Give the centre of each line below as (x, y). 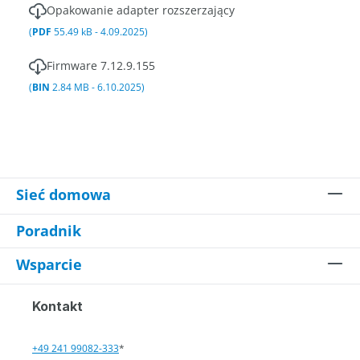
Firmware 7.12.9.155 (101, 65)
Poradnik (49, 231)
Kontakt (57, 306)
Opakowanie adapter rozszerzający (141, 10)
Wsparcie (49, 264)
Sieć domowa (63, 194)
